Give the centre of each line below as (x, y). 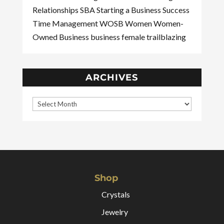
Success (176, 10)
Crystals (115, 194)
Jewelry (114, 211)
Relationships (56, 10)
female (134, 37)
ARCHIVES (112, 77)
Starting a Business (129, 10)
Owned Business (61, 37)
